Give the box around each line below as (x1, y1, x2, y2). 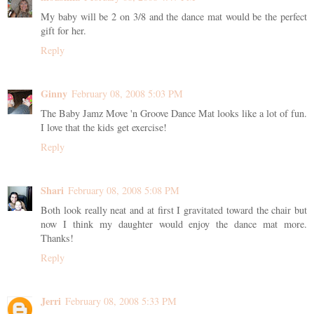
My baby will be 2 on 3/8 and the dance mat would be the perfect (41, 9, 307, 23)
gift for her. (41, 23, 86, 37)
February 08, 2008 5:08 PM (68, 183, 179, 197)
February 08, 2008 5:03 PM (71, 86, 183, 100)
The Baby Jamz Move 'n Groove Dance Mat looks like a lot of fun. (41, 106, 307, 120)
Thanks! (41, 231, 74, 245)
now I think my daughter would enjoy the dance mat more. (41, 217, 307, 231)
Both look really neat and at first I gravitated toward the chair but (41, 203, 307, 217)
